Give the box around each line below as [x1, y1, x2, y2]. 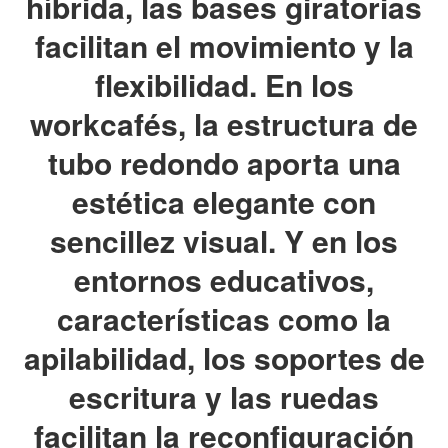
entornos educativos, [74, 258, 374, 302]
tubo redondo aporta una [47, 141, 401, 185]
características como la [57, 297, 391, 341]
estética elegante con [72, 180, 376, 224]
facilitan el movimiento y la [34, 24, 414, 68]
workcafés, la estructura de [30, 102, 418, 146]
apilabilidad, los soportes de [23, 336, 425, 380]
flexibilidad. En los [94, 63, 354, 107]
